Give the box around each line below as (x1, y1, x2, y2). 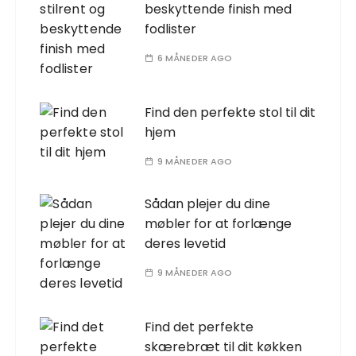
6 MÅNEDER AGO (157, 52, 233, 65)
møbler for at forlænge (145, 215, 292, 234)
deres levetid (145, 234, 226, 253)
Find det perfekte (145, 318, 254, 337)
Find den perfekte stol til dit (145, 103, 316, 122)
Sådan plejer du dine (145, 195, 271, 214)
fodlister (145, 20, 197, 39)
